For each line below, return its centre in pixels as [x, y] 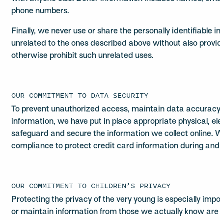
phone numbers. [41, 11]
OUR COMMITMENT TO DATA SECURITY [80, 95]
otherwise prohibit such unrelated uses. [83, 56]
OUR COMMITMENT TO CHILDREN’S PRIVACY [91, 185]
